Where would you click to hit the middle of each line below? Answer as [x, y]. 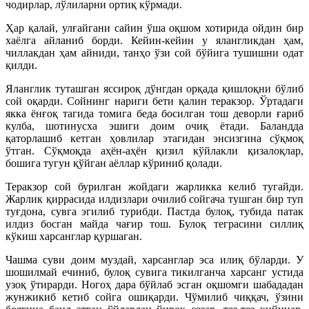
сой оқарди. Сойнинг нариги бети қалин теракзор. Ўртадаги [154, 101]
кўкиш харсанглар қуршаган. [74, 236]
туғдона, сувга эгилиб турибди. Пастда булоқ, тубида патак [154, 211]
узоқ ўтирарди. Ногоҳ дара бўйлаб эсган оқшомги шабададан [154, 284]
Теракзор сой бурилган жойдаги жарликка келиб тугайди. [154, 186]
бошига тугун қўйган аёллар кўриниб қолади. [114, 163]
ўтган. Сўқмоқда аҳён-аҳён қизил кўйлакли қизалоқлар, [154, 150]
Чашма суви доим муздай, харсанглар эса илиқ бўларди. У [154, 259]
